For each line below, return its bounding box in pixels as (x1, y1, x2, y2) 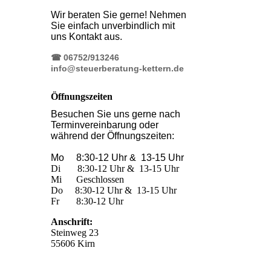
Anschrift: (50, 217, 95, 227)
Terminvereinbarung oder (50, 120, 158, 131)
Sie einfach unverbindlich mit (50, 21, 175, 31)
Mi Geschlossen (50, 174, 124, 185)
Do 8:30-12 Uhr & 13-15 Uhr (50, 185, 177, 196)
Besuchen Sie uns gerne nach (50, 109, 180, 120)
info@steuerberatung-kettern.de (50, 64, 184, 73)
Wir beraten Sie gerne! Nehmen (50, 10, 186, 20)
